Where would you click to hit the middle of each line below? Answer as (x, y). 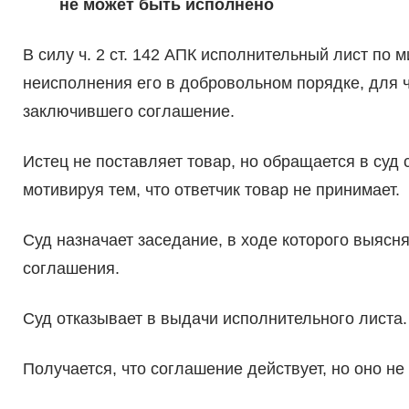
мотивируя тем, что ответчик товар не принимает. (211, 190)
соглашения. (71, 269)
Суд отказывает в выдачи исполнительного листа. (215, 319)
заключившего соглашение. (128, 112)
